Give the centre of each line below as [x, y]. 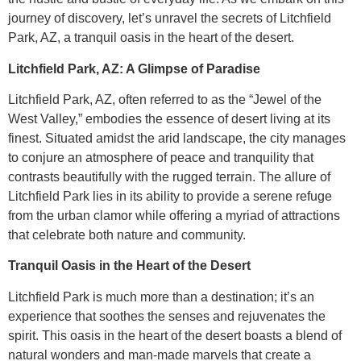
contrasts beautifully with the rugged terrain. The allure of [169, 176]
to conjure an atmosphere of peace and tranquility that [161, 157]
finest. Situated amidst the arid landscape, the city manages [177, 138]
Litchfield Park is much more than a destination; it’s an [161, 297]
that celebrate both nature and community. [127, 234]
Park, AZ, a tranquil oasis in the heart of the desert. [151, 38]
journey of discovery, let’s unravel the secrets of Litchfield [170, 19]
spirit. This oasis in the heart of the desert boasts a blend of [175, 335]
